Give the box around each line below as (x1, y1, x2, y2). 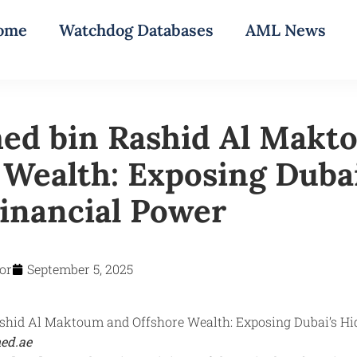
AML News (245, 20, 326, 40)
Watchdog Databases (59, 20, 214, 40)
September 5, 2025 (27, 260, 133, 277)
